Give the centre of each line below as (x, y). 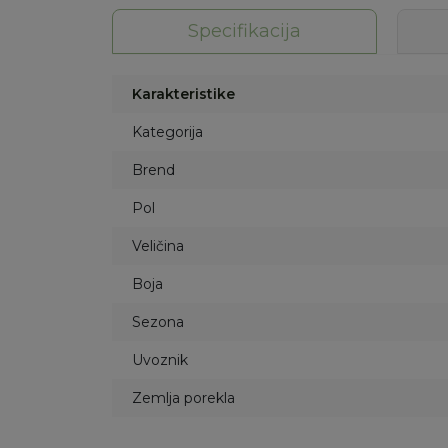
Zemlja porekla (183, 398)
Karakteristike (183, 94)
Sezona (158, 322)
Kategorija (167, 132)
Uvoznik (160, 360)
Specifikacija (244, 31)
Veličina (158, 246)
